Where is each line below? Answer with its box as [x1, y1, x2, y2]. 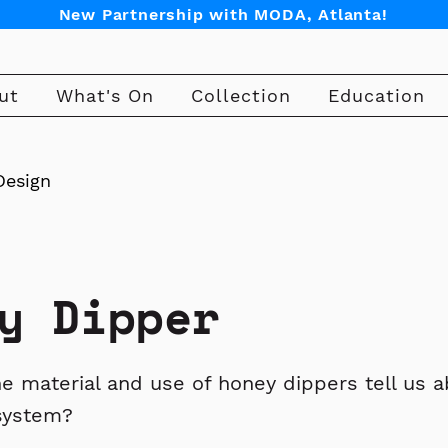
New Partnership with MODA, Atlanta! [58, 5, 388, 24]
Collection [191, 85, 291, 106]
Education [328, 85, 425, 106]
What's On [56, 85, 154, 106]
